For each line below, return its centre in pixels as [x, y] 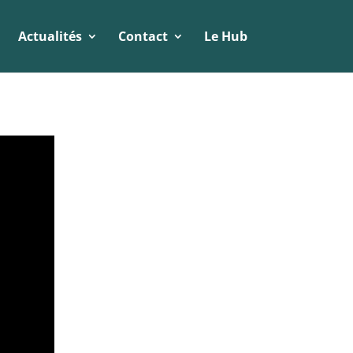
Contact [143, 36]
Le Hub [225, 36]
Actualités [50, 36]
